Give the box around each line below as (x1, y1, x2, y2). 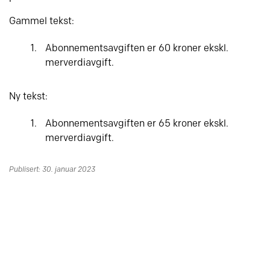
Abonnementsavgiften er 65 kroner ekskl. (45, 118, 228, 130)
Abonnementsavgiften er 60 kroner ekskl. (45, 43, 228, 54)
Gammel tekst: (9, 16, 74, 27)
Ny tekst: (9, 91, 48, 102)
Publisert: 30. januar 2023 (9, 165, 95, 174)
